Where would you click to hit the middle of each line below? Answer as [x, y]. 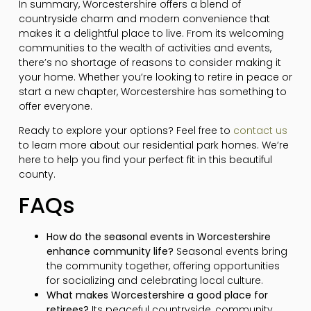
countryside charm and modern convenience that [144, 18]
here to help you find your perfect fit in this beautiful [145, 160]
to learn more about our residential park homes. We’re [153, 145]
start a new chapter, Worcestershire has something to [152, 91]
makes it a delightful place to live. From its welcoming [151, 33]
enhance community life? [110, 251]
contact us [260, 131]
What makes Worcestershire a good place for [157, 295]
